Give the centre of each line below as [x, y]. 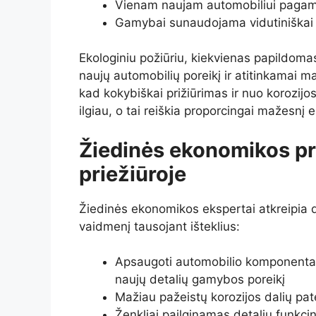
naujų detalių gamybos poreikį [200, 280]
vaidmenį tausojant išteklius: [159, 226]
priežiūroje [133, 174]
